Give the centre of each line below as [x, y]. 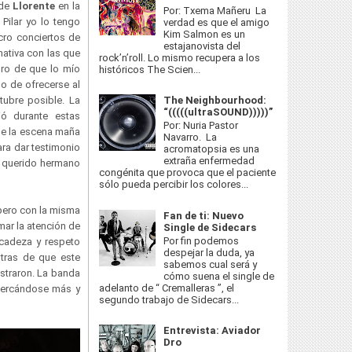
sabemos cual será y [211, 265]
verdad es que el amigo [217, 22]
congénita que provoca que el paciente [187, 173]
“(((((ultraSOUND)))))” [218, 112]
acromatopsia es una [212, 149]
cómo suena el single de [219, 277]
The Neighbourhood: [215, 100]
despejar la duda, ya [209, 253]
